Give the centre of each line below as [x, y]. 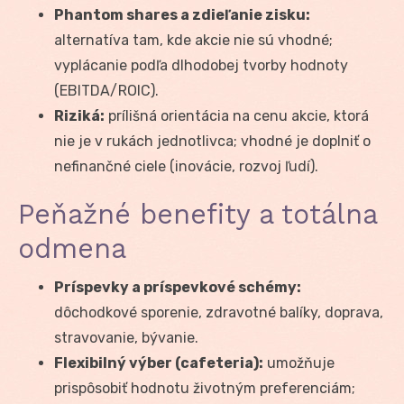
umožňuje [299, 363]
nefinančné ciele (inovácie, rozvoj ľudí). [186, 166]
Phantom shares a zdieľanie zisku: [182, 14]
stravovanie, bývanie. [126, 337]
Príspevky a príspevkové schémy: [178, 287]
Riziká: [79, 115]
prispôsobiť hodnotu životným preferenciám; [205, 388]
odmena [72, 248]
